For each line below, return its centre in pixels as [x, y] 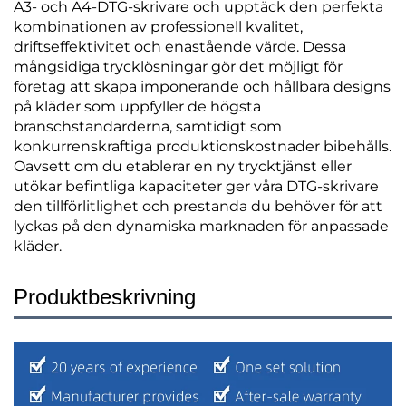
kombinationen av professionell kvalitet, [158, 27]
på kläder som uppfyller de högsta [137, 107]
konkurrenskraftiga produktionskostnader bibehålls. [203, 147]
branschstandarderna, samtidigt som [148, 127]
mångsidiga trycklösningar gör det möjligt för [178, 67]
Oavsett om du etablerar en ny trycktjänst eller [183, 167]
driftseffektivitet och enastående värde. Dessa [180, 47]
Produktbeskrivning [105, 297]
